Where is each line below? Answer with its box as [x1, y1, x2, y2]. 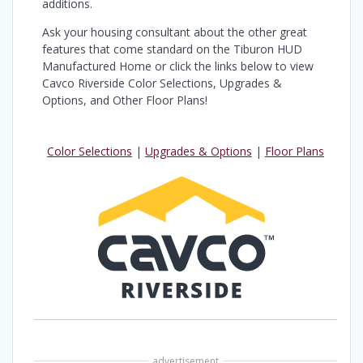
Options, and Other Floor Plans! [42, 92, 207, 108]
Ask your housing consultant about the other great [42, 23, 307, 40]
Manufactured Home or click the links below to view [42, 58, 314, 74]
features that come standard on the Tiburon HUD [42, 41, 302, 57]
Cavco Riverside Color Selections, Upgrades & [42, 75, 282, 91]
